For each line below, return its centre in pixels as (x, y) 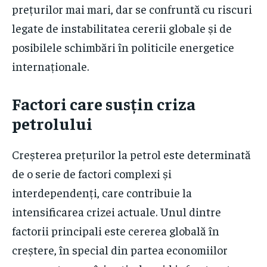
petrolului (52, 123)
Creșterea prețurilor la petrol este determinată (131, 154)
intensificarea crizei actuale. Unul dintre (117, 212)
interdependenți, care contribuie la (102, 193)
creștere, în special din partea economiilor (120, 250)
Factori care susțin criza (104, 104)
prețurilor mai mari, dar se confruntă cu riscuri (132, 9)
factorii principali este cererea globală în (116, 231)
